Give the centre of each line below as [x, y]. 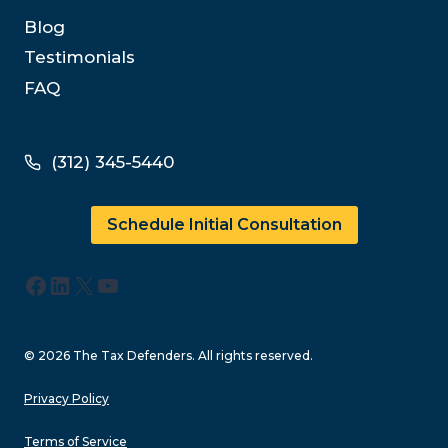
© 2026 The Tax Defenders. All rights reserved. [168, 355]
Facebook [83, 284]
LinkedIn [100, 284]
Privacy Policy [66, 398]
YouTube [149, 284]
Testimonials [79, 57]
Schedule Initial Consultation [224, 225]
